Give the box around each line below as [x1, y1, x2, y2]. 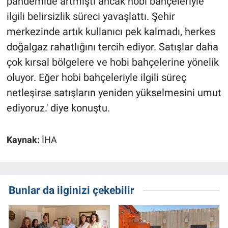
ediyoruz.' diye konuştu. [6, 101, 110, 114]
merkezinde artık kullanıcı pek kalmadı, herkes [6, 25, 215, 38]
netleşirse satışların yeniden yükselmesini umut [6, 86, 221, 99]
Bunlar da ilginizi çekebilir [9, 183, 134, 196]
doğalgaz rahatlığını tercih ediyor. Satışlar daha [6, 40, 218, 53]
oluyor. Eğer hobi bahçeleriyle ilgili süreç [6, 71, 186, 83]
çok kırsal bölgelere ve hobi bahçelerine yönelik [6, 55, 219, 68]
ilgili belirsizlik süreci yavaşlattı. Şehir [6, 10, 175, 22]
